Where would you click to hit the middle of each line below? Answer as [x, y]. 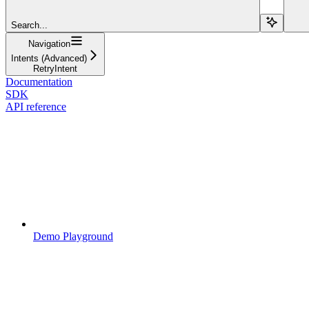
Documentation [39, 81]
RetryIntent [55, 68]
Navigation [49, 43]
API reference [36, 106]
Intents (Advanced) [49, 58]
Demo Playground [73, 236]
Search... [29, 25]
